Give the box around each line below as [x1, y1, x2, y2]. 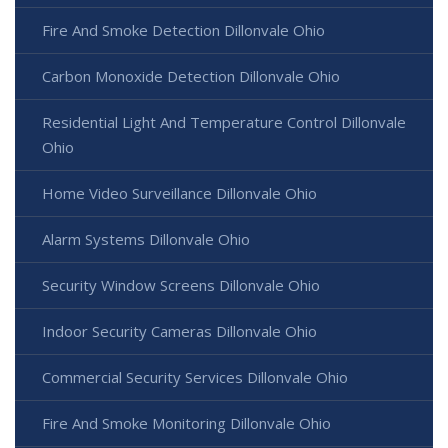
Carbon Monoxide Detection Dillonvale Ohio [42, 66, 340, 87]
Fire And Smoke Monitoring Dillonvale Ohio [42, 413, 331, 434]
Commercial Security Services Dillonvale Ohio [42, 367, 348, 388]
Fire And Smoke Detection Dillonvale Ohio [42, 20, 325, 41]
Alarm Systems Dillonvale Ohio [42, 229, 250, 250]
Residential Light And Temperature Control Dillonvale [42, 112, 406, 133]
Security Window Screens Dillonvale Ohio [42, 275, 320, 296]
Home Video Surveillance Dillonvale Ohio [42, 183, 317, 204]
